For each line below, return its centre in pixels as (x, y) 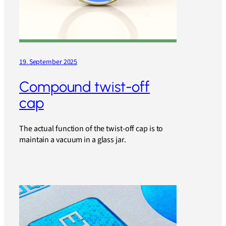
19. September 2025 (48, 62)
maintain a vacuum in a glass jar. (73, 139)
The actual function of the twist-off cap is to (91, 128)
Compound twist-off (85, 87)
